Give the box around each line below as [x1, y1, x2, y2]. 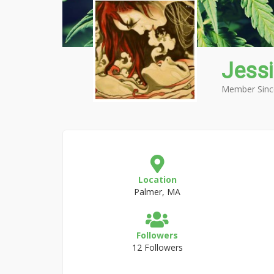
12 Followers [131, 242, 183, 253]
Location [138, 174, 177, 185]
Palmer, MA [134, 186, 181, 198]
